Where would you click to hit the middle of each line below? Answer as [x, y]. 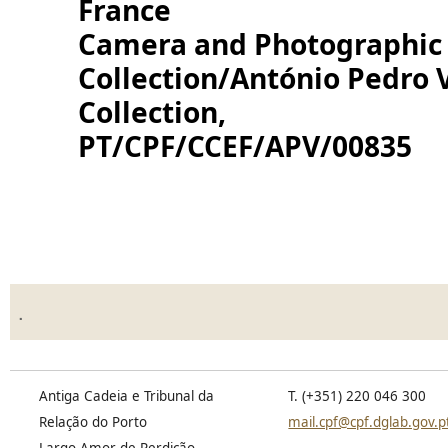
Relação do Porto [92, 422]
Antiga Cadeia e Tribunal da [126, 396]
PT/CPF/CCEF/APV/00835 [245, 146]
